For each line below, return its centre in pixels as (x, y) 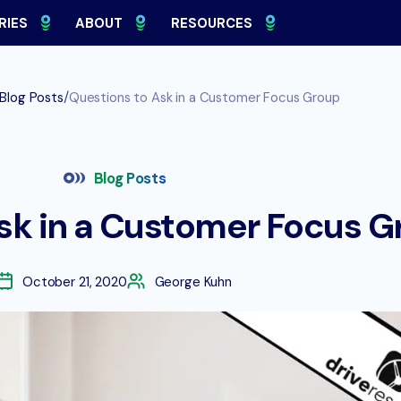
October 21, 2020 (75, 282)
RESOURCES (211, 23)
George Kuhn (193, 282)
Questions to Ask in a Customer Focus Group (204, 98)
